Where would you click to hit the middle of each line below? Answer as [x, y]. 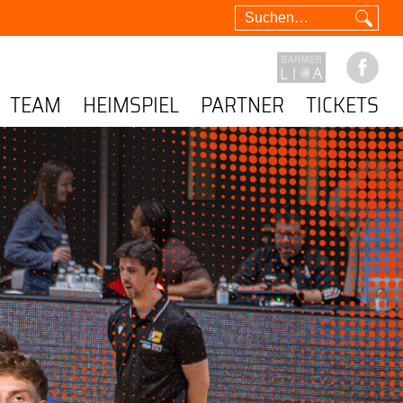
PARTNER [243, 105]
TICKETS [343, 105]
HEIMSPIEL [131, 105]
